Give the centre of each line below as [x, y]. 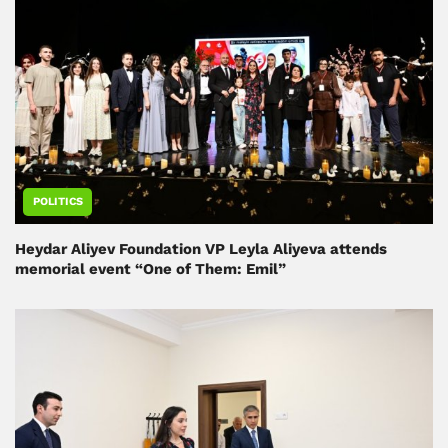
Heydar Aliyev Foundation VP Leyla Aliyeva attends [201, 249]
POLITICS [58, 202]
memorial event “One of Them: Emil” [150, 269]
